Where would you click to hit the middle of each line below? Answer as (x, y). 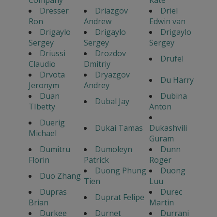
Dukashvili (168, 128)
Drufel (172, 58)
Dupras (53, 192)
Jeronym (44, 85)
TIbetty (42, 106)
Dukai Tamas (119, 128)
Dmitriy (97, 64)
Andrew (97, 21)
